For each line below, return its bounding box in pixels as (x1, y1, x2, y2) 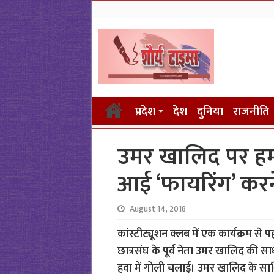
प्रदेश (135, 102, 155, 121)
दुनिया (196, 102, 223, 121)
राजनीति (232, 102, 269, 121)
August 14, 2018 (129, 202, 186, 216)
